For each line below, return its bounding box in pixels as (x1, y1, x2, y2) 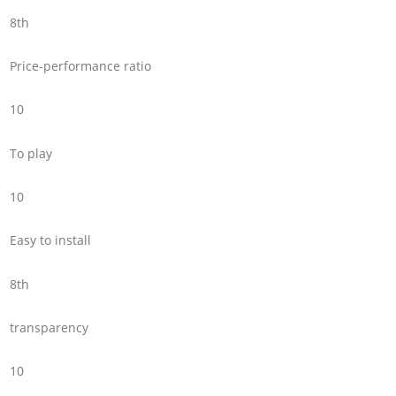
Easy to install (10, 232, 92, 249)
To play (10, 144, 53, 162)
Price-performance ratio (10, 57, 152, 74)
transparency (10, 319, 89, 337)
